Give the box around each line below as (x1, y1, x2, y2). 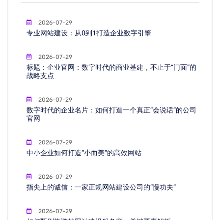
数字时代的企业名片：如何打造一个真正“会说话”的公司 (27, 105, 196, 115)
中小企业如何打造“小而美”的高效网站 (27, 148, 141, 158)
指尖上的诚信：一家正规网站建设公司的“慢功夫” (27, 182, 176, 192)
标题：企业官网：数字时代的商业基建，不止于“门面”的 (27, 62, 196, 73)
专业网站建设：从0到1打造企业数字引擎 (27, 28, 151, 38)
